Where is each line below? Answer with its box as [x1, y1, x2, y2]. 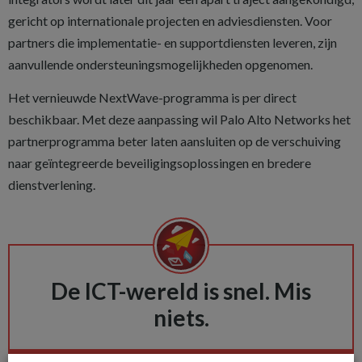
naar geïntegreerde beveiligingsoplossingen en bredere [8, 155, 311, 171]
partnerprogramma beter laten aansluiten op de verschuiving [8, 133, 341, 149]
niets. [153, 304, 209, 332]
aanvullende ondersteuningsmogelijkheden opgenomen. [8, 57, 313, 73]
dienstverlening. [8, 177, 95, 193]
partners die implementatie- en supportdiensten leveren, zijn [8, 35, 337, 51]
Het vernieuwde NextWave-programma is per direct [8, 90, 297, 106]
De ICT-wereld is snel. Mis [51, 277, 311, 305]
